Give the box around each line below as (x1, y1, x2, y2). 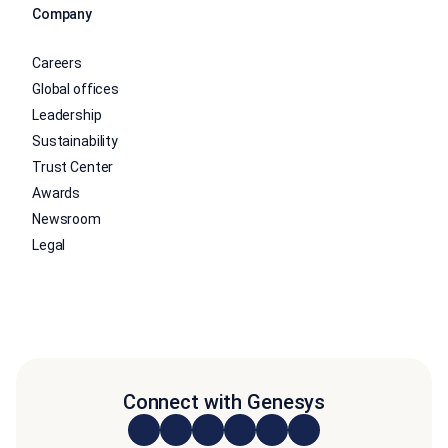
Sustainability (32, 133, 119, 149)
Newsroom (32, 211, 101, 227)
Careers (32, 55, 83, 71)
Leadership (32, 107, 102, 123)
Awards (32, 185, 81, 201)
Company (32, 6, 93, 22)
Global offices (32, 81, 120, 97)
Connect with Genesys (122, 390, 326, 414)
